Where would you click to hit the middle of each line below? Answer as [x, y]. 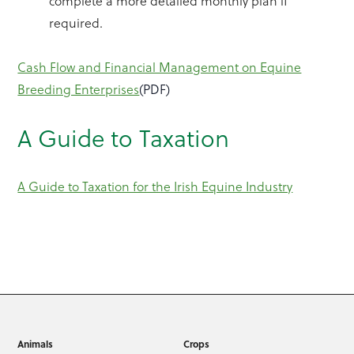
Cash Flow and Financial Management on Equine [160, 67]
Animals [36, 344]
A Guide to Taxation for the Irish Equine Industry [155, 186]
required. [76, 23]
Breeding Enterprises [79, 89]
